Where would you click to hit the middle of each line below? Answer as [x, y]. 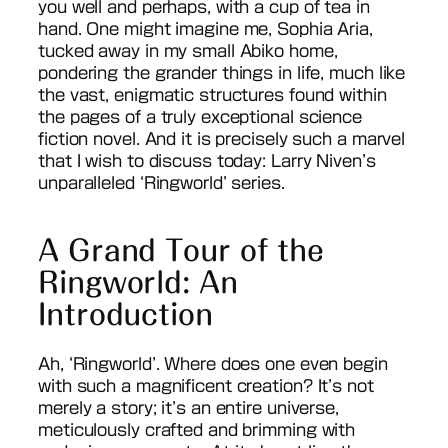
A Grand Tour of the [181, 249]
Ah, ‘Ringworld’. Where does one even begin [213, 364]
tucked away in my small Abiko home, [188, 50]
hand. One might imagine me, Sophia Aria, [205, 28]
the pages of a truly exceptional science [200, 116]
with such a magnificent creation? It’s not [206, 386]
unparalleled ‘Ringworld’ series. [161, 182]
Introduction [125, 313]
